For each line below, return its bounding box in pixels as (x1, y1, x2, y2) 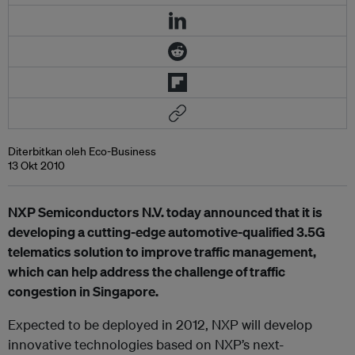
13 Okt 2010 (8, 158, 65, 173)
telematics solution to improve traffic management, (8, 243, 316, 260)
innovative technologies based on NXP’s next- (8, 336, 284, 353)
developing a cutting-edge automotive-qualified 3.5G (8, 223, 325, 240)
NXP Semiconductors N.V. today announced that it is (8, 204, 323, 220)
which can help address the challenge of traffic (8, 263, 285, 280)
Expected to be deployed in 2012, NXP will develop (8, 316, 312, 333)
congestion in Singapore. (8, 283, 158, 300)
